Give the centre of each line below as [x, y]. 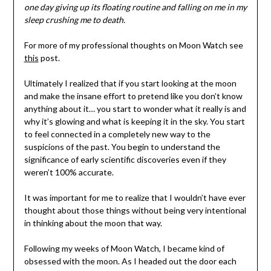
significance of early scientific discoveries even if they [125, 159]
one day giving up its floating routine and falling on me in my [135, 7]
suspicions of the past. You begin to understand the [122, 146]
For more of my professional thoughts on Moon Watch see [133, 45]
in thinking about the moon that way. [94, 223]
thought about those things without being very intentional [135, 210]
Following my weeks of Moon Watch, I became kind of [124, 248]
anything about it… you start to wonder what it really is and [135, 108]
